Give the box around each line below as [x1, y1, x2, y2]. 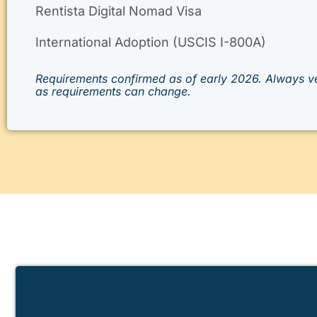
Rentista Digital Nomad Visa [35, 3, 202, 18]
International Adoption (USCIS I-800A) [35, 34, 266, 50]
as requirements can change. [35, 83, 191, 98]
